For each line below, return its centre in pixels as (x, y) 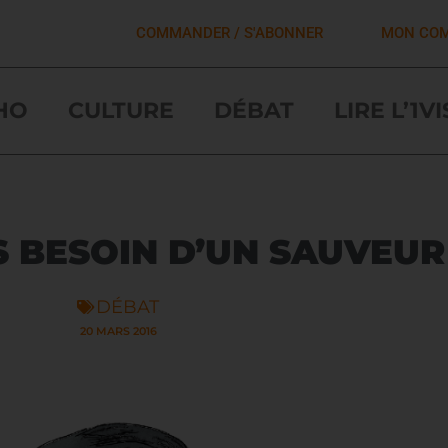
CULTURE (120, 110)
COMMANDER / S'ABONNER (229, 32)
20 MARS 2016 (118, 330)
